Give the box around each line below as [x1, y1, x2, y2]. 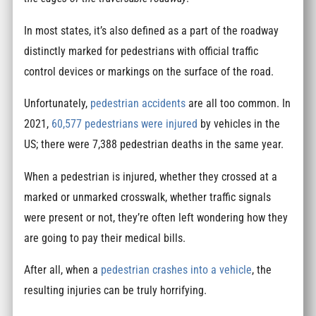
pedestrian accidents [90, 97, 186, 111]
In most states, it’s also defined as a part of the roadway [24, 23, 279, 37]
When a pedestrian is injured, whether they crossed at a [24, 169, 278, 183]
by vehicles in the [197, 117, 281, 131]
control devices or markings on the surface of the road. [24, 64, 274, 78]
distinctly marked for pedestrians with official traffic [24, 44, 259, 58]
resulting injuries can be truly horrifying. [24, 284, 207, 298]
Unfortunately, [24, 97, 91, 111]
